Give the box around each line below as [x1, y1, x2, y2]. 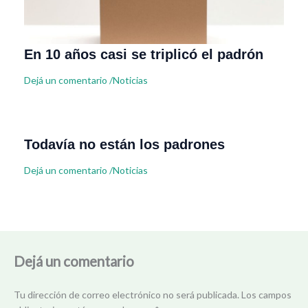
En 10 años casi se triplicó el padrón [24, 47, 263, 63]
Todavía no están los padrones [24, 137, 225, 153]
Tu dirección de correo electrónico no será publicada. [14, 288, 239, 300]
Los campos [241, 288, 291, 300]
